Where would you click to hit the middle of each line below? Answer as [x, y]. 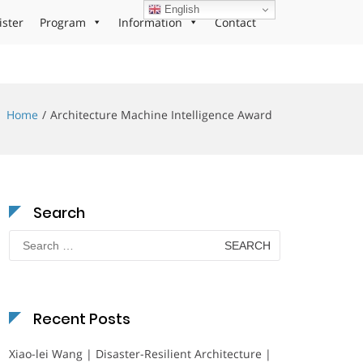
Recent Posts [82, 319]
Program [63, 22]
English [181, 9]
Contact [235, 22]
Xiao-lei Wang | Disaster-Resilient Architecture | [140, 354]
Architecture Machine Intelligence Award [161, 115]
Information [150, 22]
